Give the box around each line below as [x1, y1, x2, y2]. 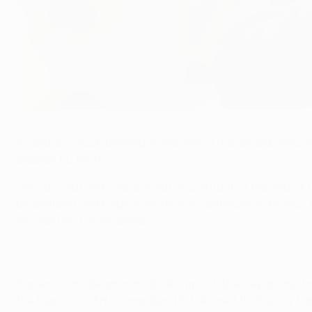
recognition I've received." [17, 214, 151, 227]
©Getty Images [17, 123, 77, 134]
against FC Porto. [17, 153, 107, 166]
